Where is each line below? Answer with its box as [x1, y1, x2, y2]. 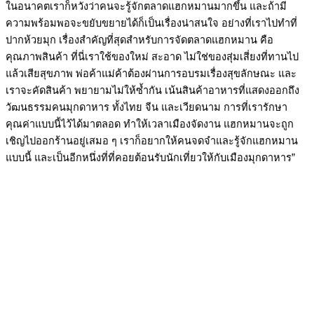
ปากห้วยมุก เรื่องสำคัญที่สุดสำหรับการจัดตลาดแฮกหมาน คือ [6, 34, 273, 46]
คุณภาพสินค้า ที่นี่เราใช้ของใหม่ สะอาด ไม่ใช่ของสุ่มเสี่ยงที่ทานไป [6, 50, 299, 62]
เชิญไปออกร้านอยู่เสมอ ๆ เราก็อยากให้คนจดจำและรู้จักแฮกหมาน [6, 135, 298, 146]
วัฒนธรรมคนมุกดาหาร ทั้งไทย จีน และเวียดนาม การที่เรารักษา [6, 101, 287, 113]
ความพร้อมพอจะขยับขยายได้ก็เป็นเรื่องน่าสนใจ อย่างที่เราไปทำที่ [6, 17, 297, 29]
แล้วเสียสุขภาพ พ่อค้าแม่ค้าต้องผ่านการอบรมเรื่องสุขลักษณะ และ [6, 67, 296, 79]
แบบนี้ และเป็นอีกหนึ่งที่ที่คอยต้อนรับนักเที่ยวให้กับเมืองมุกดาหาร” [6, 151, 295, 163]
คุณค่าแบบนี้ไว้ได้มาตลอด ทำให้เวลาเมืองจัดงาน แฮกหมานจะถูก [6, 118, 294, 130]
